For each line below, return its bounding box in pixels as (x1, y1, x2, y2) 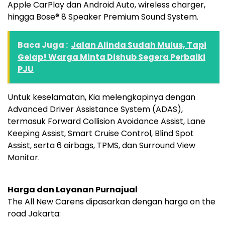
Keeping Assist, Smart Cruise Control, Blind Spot (8, 128, 194, 140)
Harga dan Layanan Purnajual (8, 184, 138, 196)
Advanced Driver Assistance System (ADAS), (8, 103, 183, 116)
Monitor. (8, 152, 40, 164)
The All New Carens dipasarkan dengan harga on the (8, 196, 215, 208)
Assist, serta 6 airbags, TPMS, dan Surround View (8, 140, 195, 152)
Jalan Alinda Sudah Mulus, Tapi (71, 39, 206, 51)
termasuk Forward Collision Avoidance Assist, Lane (8, 116, 205, 128)
